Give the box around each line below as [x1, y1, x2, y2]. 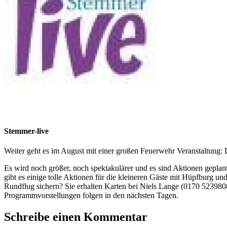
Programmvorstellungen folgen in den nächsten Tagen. [4, 191, 178, 200]
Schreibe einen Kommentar [4, 210, 147, 224]
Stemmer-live [4, 127, 49, 136]
